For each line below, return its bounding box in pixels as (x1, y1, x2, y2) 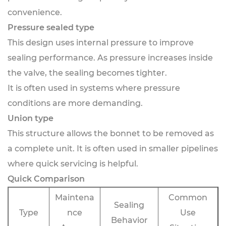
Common (168, 193, 207, 202)
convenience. (8, 8, 62, 17)
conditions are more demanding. (8, 98, 143, 108)
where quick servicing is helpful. (8, 159, 138, 168)
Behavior (110, 215, 148, 225)
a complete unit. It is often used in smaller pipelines (8, 144, 218, 153)
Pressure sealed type (8, 23, 94, 32)
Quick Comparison (8, 174, 85, 184)
